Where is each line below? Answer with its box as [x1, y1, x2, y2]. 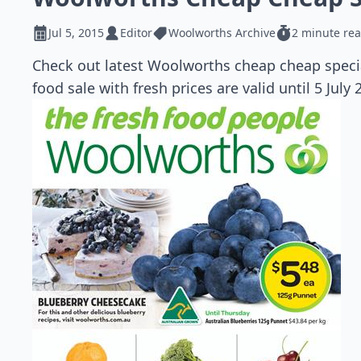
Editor [120, 25, 152, 40]
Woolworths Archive [168, 25, 276, 40]
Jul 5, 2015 [48, 25, 104, 40]
